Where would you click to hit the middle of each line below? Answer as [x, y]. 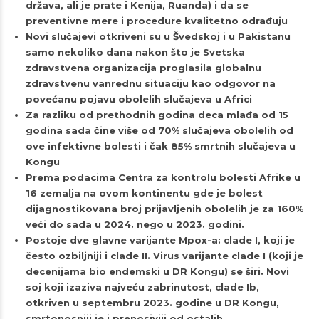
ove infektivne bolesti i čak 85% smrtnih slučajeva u [160, 146]
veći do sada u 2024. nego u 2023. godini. [135, 225]
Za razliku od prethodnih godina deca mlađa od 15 [157, 115]
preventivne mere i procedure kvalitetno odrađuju [156, 21]
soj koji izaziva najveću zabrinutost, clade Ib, [142, 287]
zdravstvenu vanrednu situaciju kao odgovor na [150, 84]
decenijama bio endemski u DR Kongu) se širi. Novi [157, 272]
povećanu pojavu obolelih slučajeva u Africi [138, 99]
